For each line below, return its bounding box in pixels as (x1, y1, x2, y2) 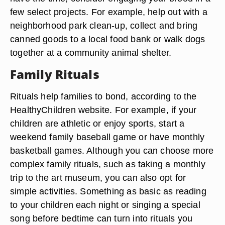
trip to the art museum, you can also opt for (10, 172, 186, 183)
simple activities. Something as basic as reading (10, 186, 206, 196)
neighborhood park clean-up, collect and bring (10, 20, 198, 31)
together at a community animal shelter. (10, 47, 172, 58)
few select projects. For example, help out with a (10, 7, 208, 17)
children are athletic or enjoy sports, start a (10, 118, 185, 129)
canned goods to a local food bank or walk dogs (10, 34, 205, 44)
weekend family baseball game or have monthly (10, 132, 205, 142)
